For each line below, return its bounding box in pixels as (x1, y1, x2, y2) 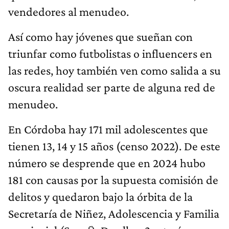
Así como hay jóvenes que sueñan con (8, 30, 193, 44)
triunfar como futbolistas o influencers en (8, 47, 212, 61)
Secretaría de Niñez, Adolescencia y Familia (8, 207, 219, 221)
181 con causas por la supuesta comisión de (8, 173, 218, 187)
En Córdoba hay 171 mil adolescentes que (8, 122, 208, 136)
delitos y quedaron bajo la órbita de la (8, 190, 193, 204)
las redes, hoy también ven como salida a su (8, 63, 221, 78)
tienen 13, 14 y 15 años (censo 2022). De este (8, 139, 220, 153)
